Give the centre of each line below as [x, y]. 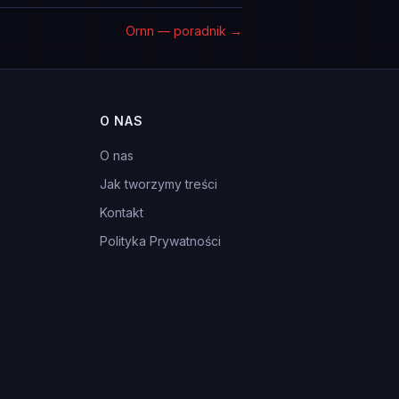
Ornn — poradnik [176, 31]
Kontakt [122, 212]
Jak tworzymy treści [159, 184]
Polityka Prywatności [160, 241]
